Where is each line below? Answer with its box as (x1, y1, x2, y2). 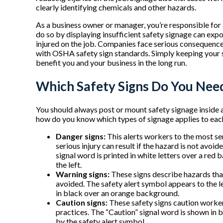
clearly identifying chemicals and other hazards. (36, 2, 196, 12)
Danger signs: (56, 131, 106, 141)
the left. (56, 160, 82, 170)
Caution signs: (56, 198, 108, 208)
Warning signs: (56, 169, 110, 179)
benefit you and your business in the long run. (36, 58, 187, 68)
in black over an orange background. (56, 188, 179, 198)
